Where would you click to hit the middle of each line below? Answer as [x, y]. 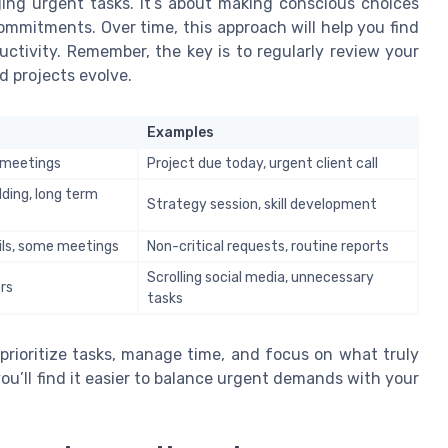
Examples [180, 132]
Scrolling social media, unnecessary [260, 277]
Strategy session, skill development [262, 204]
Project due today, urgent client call [262, 163]
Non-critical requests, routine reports [268, 246]
